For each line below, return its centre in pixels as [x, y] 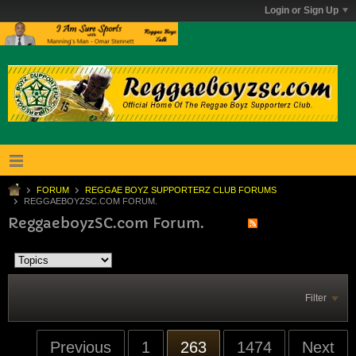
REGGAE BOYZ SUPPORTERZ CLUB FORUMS [181, 190]
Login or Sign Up [302, 10]
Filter [316, 298]
